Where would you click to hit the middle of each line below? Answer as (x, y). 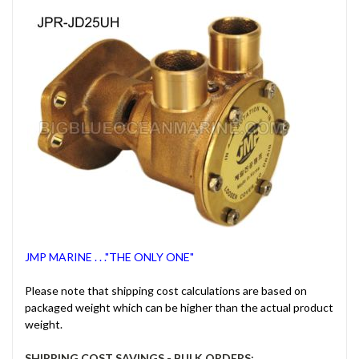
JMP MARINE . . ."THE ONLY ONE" (109, 256)
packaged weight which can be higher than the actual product (179, 307)
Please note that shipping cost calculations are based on (166, 290)
